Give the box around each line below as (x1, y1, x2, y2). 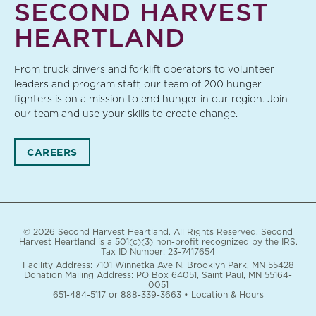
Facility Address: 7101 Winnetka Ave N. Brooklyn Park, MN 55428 (22, 260, 294, 271)
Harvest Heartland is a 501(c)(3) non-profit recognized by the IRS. (18, 236, 298, 248)
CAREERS (27, 146, 78, 158)
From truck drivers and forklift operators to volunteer (14, 63, 274, 75)
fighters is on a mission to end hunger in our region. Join (14, 92, 288, 104)
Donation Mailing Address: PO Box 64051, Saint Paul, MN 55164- (24, 269, 292, 281)
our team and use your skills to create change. (14, 107, 238, 119)
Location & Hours (190, 289, 264, 300)
